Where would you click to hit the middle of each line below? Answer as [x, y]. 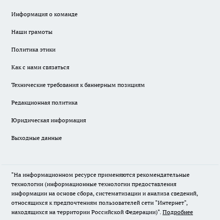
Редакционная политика [44, 103]
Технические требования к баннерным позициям [78, 85]
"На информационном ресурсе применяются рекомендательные [100, 175]
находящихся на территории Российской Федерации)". [87, 212]
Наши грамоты [32, 32]
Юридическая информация [49, 120]
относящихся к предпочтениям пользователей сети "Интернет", [99, 203]
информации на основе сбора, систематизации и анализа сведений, [105, 193]
